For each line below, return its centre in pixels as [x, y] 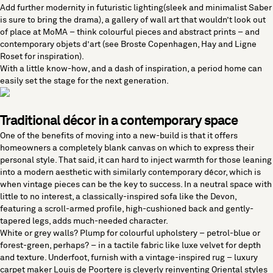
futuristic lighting [130, 8]
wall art [165, 20]
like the [194, 197]
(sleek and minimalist [206, 8]
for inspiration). [53, 57]
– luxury [241, 258]
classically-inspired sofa [130, 197]
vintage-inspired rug [185, 258]
